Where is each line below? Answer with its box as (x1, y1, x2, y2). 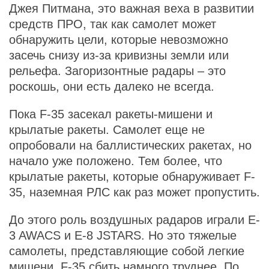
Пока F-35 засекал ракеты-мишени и (9, 107, 213, 121)
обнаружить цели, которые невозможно (9, 33, 228, 46)
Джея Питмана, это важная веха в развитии (9, 2, 254, 15)
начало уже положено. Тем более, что (9, 154, 222, 168)
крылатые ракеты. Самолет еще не (9, 123, 205, 136)
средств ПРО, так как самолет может (9, 17, 216, 31)
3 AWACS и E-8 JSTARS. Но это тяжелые (9, 229, 237, 242)
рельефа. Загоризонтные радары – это (9, 64, 226, 77)
